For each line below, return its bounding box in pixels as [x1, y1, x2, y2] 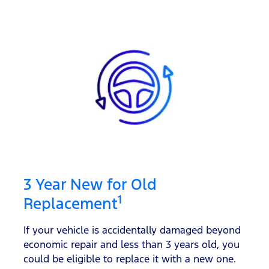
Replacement [23, 193, 118, 213]
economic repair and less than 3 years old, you [23, 237, 240, 251]
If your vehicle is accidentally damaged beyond [23, 223, 241, 237]
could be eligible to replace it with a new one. [23, 252, 236, 265]
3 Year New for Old [23, 174, 157, 194]
